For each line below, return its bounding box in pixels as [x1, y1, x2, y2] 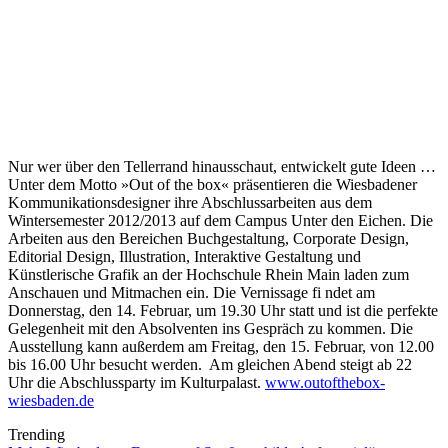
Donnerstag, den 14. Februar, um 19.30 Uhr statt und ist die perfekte [8, 302, 438, 320]
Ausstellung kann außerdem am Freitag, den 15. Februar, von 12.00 [8, 338, 434, 356]
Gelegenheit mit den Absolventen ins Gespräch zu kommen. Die [8, 320, 413, 338]
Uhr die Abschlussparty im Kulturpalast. [8, 374, 265, 392]
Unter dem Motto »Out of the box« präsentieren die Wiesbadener [8, 176, 417, 194]
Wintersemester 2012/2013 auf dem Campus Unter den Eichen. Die [8, 212, 433, 230]
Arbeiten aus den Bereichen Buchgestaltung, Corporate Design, [8, 230, 409, 248]
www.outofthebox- [265, 374, 385, 392]
